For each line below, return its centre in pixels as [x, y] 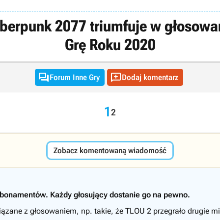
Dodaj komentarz [150, 77]
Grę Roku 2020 [110, 45]
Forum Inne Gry [74, 77]
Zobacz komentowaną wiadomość [110, 151]
